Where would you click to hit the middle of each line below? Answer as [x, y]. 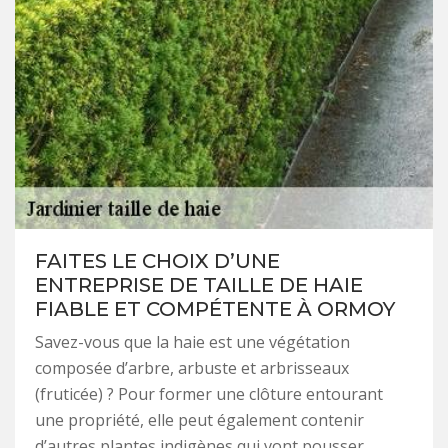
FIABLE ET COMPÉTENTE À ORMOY [215, 308]
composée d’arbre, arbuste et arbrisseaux [192, 367]
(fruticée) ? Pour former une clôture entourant [209, 393]
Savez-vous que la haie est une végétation [192, 341]
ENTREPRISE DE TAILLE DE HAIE [199, 284]
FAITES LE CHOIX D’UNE [157, 260]
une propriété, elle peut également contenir [199, 419]
